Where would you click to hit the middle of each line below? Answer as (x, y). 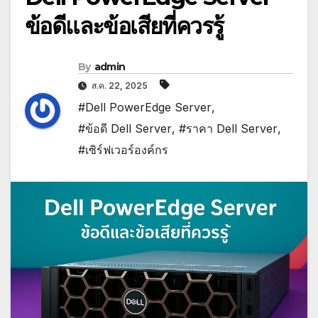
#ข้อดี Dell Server (125, 129)
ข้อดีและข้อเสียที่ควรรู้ (124, 26)
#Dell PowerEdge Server (145, 108)
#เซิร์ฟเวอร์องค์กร (123, 150)
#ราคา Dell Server (228, 129)
